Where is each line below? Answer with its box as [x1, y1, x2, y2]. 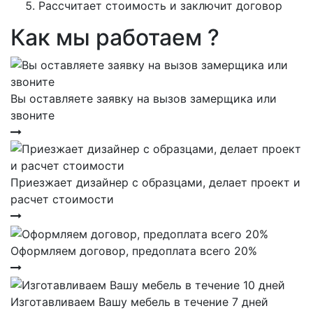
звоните [10, 108, 54, 122]
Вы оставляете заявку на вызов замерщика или [10, 92, 277, 105]
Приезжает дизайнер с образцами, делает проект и [10, 175, 300, 189]
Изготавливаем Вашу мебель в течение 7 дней [10, 295, 268, 310]
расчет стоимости [10, 192, 114, 206]
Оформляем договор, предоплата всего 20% [10, 243, 257, 258]
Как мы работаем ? [10, 24, 219, 51]
